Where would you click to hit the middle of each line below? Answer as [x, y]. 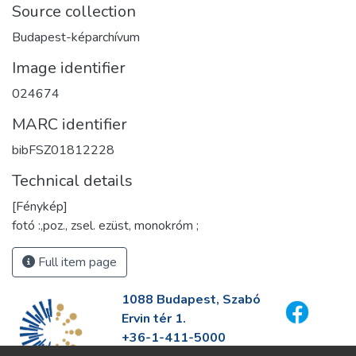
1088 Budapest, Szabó [191, 300]
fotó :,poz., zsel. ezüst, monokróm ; [105, 225]
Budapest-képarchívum [76, 37]
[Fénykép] [40, 206]
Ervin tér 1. [153, 319]
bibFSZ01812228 [63, 150]
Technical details [72, 180]
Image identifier [69, 68]
